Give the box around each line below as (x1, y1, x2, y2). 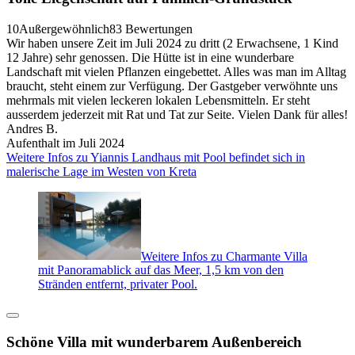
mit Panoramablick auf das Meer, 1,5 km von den (38, 263, 284, 277)
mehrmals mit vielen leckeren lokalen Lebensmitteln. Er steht (6, 93, 310, 107)
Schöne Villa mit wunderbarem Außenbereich (6, 334, 302, 351)
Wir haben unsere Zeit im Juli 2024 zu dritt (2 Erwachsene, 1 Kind (6, 36, 338, 50)
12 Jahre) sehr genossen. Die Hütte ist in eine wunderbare (6, 50, 294, 64)
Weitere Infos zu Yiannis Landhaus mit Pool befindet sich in (6, 150, 305, 164)
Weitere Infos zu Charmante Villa (141, 249, 307, 263)
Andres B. (6, 121, 58, 136)
